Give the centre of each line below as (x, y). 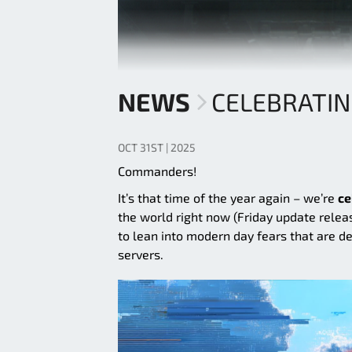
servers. (141, 255)
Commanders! (157, 171)
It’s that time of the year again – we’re (228, 198)
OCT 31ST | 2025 (157, 148)
